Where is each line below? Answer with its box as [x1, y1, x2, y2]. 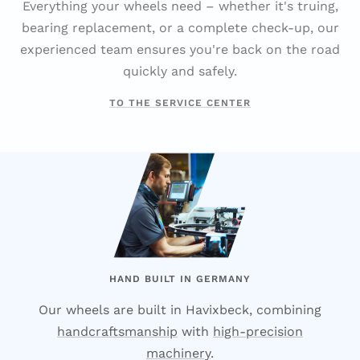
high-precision [213, 323, 303, 339]
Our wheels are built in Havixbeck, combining [39, 301, 321, 317]
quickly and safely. [123, 63, 237, 79]
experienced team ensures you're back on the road [20, 41, 340, 57]
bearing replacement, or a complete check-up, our [21, 19, 339, 35]
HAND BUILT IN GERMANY [109, 272, 251, 284]
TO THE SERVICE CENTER [109, 96, 251, 108]
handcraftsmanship [57, 323, 178, 339]
